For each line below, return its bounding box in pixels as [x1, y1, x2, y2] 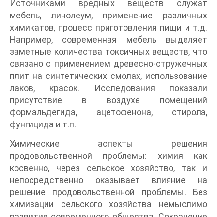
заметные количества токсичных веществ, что [10, 46, 207, 57]
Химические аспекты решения [10, 138, 207, 149]
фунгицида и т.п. [10, 119, 76, 129]
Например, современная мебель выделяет [10, 34, 207, 45]
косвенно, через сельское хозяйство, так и [10, 162, 207, 173]
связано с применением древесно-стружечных [10, 58, 207, 69]
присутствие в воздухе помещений [10, 94, 207, 105]
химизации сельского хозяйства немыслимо [10, 199, 207, 209]
